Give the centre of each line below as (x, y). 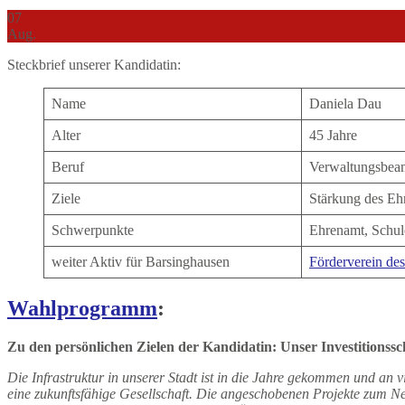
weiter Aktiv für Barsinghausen (141, 261)
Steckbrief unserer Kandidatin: (94, 64)
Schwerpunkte (93, 230)
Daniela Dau (345, 103)
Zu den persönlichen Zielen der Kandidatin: (144, 346)
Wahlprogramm (82, 308)
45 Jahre (333, 135)
